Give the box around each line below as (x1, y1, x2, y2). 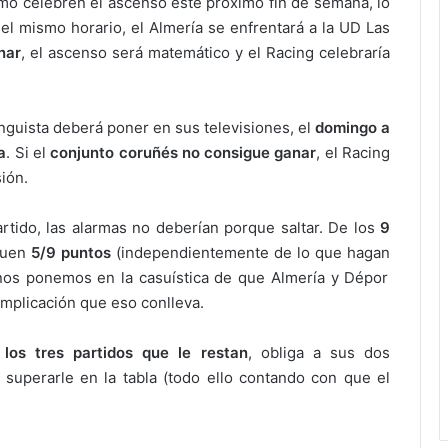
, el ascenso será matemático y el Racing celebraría (21, 43, 390, 63)
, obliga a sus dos (247, 343, 391, 363)
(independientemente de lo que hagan (111, 243, 390, 263)
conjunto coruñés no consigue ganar (50, 143, 317, 163)
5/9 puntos (31, 243, 111, 263)
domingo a (315, 118, 390, 138)
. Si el (6, 143, 51, 163)
